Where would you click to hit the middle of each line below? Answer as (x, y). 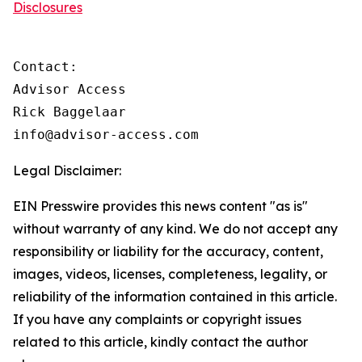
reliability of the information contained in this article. (175, 297)
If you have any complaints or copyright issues (157, 319)
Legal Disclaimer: (67, 170)
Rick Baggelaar (69, 112)
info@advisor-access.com (106, 135)
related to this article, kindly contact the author (160, 342)
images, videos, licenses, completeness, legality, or (170, 274)
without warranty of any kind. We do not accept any (175, 229)
